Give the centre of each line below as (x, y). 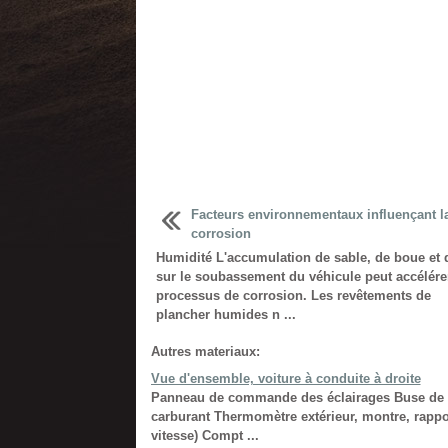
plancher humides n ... (225, 314)
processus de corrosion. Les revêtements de (293, 295)
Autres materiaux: (205, 351)
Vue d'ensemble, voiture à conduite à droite (285, 378)
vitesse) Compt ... (204, 435)
